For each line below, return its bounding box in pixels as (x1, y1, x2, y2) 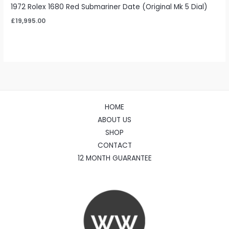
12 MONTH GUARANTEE (77, 153, 152, 163)
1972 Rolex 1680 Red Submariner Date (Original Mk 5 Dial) (11, 2, 208, 12)
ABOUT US (98, 114, 131, 125)
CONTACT (97, 140, 132, 150)
